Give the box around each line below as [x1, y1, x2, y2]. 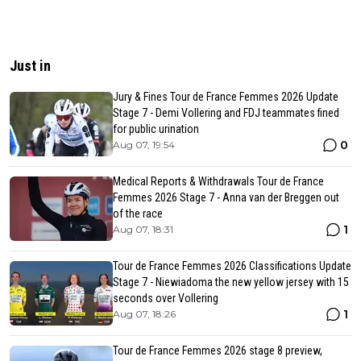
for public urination [113, 122, 199, 135]
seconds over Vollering [113, 291, 218, 305]
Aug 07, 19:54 [113, 138, 175, 151]
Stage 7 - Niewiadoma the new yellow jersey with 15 [113, 275, 349, 288]
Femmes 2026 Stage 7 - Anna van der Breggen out [113, 190, 339, 204]
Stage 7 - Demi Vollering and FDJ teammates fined [113, 106, 339, 119]
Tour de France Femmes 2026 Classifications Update [113, 259, 351, 272]
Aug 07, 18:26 [113, 307, 176, 320]
